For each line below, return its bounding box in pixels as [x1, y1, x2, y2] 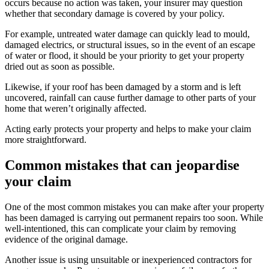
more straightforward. [5, 134, 86, 145]
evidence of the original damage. [5, 234, 128, 244]
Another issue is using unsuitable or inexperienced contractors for [5, 254, 252, 265]
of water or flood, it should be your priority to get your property [5, 50, 244, 61]
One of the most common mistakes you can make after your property [5, 201, 264, 212]
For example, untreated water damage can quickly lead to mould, [5, 28, 250, 39]
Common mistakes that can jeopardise [5, 157, 240, 173]
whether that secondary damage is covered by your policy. [5, 8, 225, 19]
